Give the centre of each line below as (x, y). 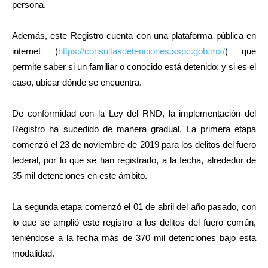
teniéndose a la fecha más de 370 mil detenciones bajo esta (134, 238)
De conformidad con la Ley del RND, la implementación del (134, 114)
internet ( (35, 51)
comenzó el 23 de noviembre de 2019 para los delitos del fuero (134, 145)
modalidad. (33, 254)
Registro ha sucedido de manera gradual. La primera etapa (134, 129)
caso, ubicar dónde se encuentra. (77, 83)
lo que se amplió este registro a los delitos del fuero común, (134, 223)
